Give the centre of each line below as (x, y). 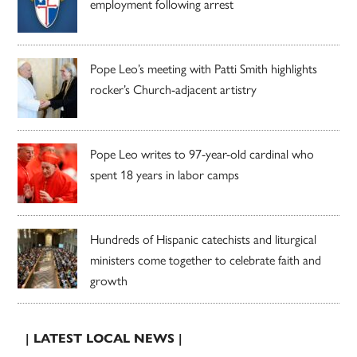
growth (109, 280)
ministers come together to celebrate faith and (206, 259)
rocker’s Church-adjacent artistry (174, 88)
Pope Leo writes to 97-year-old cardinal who (202, 153)
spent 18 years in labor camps (165, 174)
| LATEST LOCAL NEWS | (104, 338)
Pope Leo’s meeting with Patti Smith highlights (204, 68)
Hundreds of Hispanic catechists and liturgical (204, 238)
